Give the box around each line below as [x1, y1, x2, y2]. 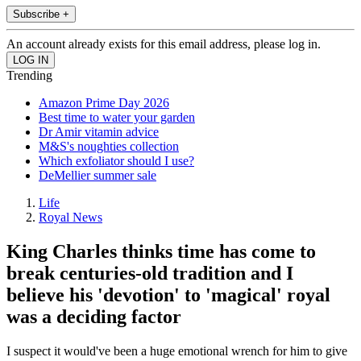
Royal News [39, 210, 102, 225]
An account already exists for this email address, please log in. [6, 37, 321, 52]
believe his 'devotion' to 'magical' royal [6, 284, 330, 306]
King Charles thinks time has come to [6, 241, 316, 263]
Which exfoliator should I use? [39, 154, 194, 168]
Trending [6, 68, 52, 83]
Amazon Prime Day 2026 [39, 96, 169, 110]
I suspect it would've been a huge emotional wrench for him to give [6, 344, 347, 359]
